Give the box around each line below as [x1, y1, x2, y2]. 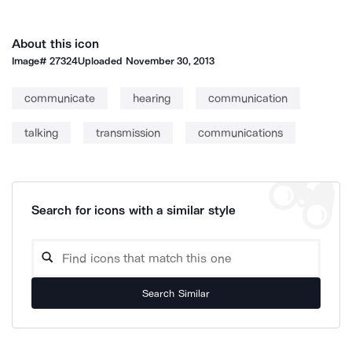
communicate [24, 91, 95, 105]
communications [198, 126, 283, 140]
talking [24, 126, 58, 140]
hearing [133, 91, 170, 105]
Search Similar [142, 287, 210, 299]
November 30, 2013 [125, 55, 215, 67]
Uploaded [78, 55, 126, 67]
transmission [96, 126, 160, 140]
